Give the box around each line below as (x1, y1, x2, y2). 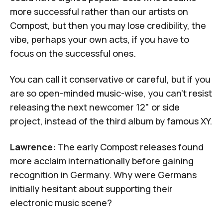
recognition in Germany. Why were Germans (10, 168, 197, 181)
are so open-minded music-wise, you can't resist (10, 87, 212, 99)
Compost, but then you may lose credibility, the (10, 19, 206, 31)
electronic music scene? (10, 196, 112, 209)
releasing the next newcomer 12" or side (10, 101, 180, 113)
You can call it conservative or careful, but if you (10, 73, 211, 85)
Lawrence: (10, 140, 56, 153)
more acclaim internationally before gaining (10, 154, 194, 167)
